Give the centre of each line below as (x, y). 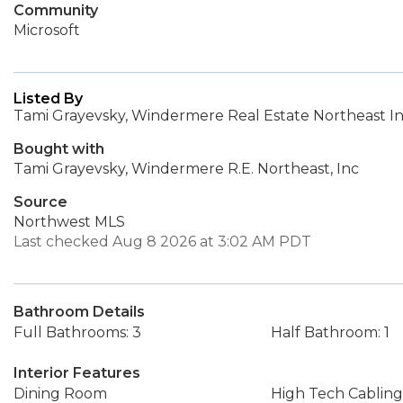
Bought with (59, 149)
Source (40, 202)
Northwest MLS (69, 222)
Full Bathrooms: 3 (77, 332)
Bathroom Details (79, 312)
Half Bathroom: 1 (330, 332)
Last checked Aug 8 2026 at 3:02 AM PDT (162, 242)
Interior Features (77, 373)
